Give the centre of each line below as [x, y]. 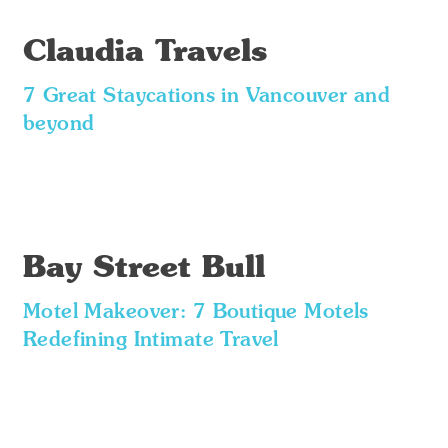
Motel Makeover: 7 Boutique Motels [195, 313]
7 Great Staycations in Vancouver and [206, 97]
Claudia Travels [145, 53]
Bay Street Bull [143, 269]
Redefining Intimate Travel [150, 341]
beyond [58, 125]
